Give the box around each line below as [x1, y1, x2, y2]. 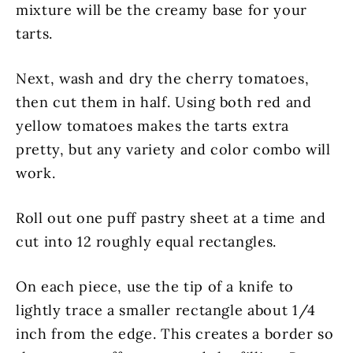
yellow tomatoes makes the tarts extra [16, 116, 290, 135]
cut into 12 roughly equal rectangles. [16, 232, 277, 251]
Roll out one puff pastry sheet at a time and [16, 208, 326, 227]
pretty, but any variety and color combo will [16, 139, 331, 158]
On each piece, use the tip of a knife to [16, 277, 294, 295]
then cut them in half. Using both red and [16, 92, 312, 111]
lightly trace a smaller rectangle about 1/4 [16, 300, 316, 319]
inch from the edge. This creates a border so [16, 324, 334, 343]
